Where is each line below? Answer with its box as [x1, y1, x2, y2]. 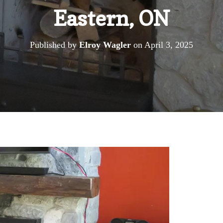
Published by [30, 40, 79, 50]
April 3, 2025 [144, 40, 193, 50]
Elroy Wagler [79, 40, 131, 50]
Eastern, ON [53, 5, 170, 31]
